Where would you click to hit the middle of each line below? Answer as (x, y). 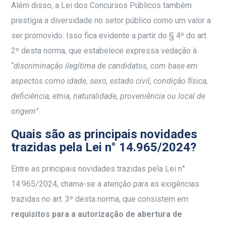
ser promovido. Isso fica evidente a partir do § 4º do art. (110, 36)
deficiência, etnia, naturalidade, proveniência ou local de (108, 96)
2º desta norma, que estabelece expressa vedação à (104, 51)
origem (24, 111)
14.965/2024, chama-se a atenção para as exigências (105, 184)
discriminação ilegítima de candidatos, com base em (106, 66)
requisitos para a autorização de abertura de (97, 214)
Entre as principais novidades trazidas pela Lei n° (98, 169)
